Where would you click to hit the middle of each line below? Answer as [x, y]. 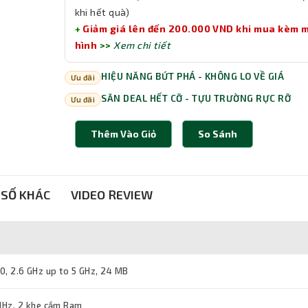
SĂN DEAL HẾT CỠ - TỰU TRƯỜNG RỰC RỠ [196, 99]
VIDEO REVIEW [112, 195]
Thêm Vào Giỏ [123, 134]
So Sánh [217, 134]
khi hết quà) [102, 12]
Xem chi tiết [142, 45]
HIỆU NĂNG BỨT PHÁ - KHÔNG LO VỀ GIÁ [193, 77]
